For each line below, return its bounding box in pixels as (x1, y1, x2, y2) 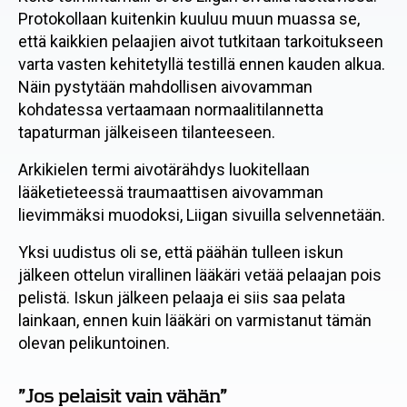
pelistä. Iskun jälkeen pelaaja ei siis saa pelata (18, 288, 345, 307)
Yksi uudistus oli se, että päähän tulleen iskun (18, 243, 343, 262)
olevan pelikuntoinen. (18, 333, 170, 352)
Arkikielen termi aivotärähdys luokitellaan (18, 160, 310, 179)
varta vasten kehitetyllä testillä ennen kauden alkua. (18, 55, 385, 74)
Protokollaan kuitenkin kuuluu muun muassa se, (18, 9, 360, 28)
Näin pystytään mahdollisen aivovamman (18, 77, 313, 96)
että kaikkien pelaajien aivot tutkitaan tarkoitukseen (18, 32, 383, 51)
